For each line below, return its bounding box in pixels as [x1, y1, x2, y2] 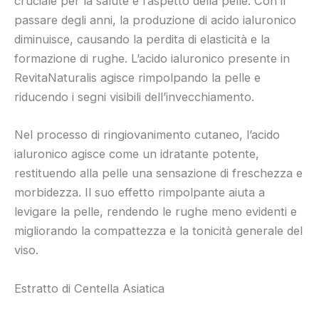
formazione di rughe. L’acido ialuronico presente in [14, 51, 290, 66]
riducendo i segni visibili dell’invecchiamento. [14, 90, 254, 105]
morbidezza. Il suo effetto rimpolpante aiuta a [14, 185, 265, 200]
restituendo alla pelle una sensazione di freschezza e [14, 166, 303, 181]
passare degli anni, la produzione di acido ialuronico [14, 13, 296, 28]
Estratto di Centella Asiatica [14, 281, 164, 296]
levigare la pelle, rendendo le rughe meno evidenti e [14, 204, 297, 219]
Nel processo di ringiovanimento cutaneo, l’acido [14, 127, 280, 142]
